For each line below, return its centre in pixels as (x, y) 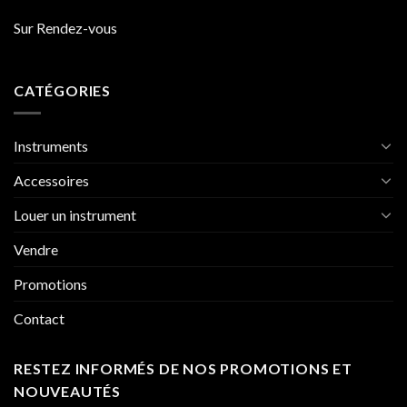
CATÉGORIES (62, 91)
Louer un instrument (75, 214)
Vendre (36, 249)
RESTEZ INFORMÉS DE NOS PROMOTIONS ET (183, 368)
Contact (39, 318)
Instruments (51, 145)
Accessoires (51, 180)
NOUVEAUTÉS (68, 391)
